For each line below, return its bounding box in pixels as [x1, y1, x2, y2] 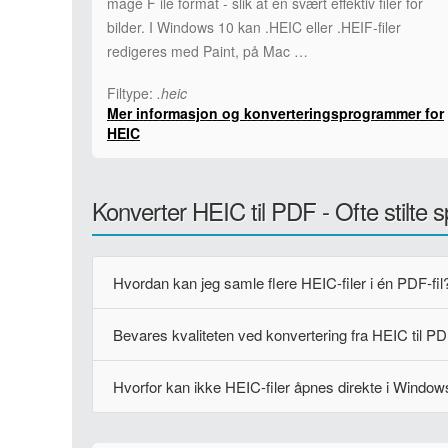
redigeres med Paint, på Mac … [107, 41, 308, 61]
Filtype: [107, 83, 157, 103]
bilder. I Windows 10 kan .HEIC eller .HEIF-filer [107, 17, 401, 37]
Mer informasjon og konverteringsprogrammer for [107, 103, 444, 123]
